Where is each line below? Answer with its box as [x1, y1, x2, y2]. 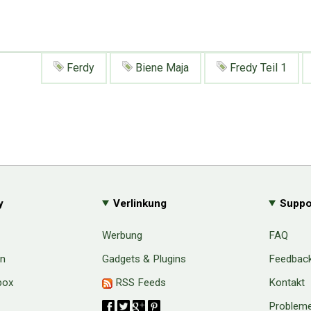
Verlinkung [113, 196, 167, 210]
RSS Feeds [112, 276, 166, 289]
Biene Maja [133, 60, 189, 74]
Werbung [102, 229, 142, 242]
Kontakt [269, 276, 305, 289]
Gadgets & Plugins [102, 253, 186, 265]
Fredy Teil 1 [227, 60, 287, 74]
